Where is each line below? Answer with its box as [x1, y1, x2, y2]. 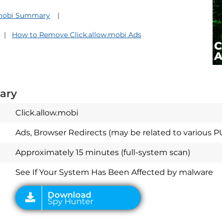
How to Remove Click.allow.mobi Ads [12, 30, 141, 40]
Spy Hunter [23, 138, 65, 147]
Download [23, 132, 63, 141]
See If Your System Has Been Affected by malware [15, 167, 213, 177]
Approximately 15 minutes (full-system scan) [15, 148, 190, 158]
